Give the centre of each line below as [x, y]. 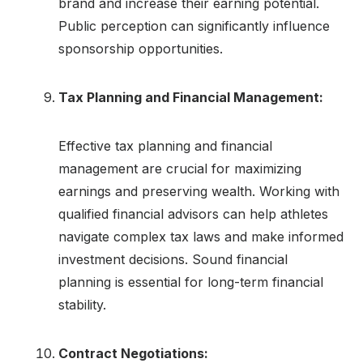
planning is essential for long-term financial [191, 282]
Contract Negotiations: [133, 353]
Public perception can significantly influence [194, 26]
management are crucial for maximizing [180, 168]
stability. [82, 304]
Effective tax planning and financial [165, 145]
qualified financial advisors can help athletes [193, 214]
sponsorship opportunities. [141, 48]
